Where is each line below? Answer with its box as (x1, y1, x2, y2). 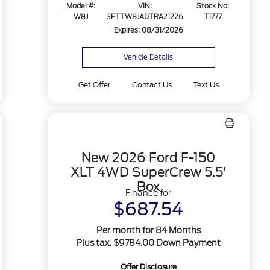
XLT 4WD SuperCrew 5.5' (70, 165, 227, 180)
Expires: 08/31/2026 (113, 26, 183, 35)
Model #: (66, 2, 95, 11)
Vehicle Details (124, 53, 174, 61)
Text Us (193, 80, 219, 89)
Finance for (125, 188, 172, 198)
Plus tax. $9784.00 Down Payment (76, 238, 221, 248)
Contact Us (131, 80, 172, 89)
